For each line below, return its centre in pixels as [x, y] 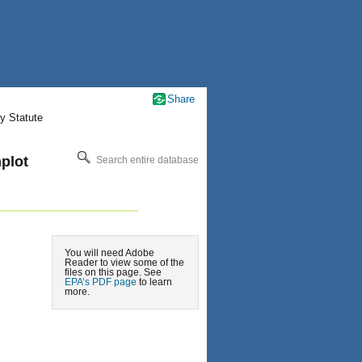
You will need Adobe [109, 253]
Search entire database [146, 160]
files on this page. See [113, 272]
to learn [154, 282]
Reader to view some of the [124, 263]
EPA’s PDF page [101, 282]
